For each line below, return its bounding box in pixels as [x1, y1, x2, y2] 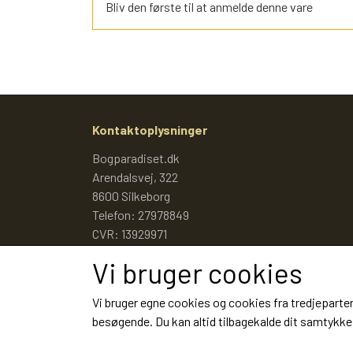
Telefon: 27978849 [92, 206, 189, 222]
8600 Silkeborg [92, 188, 170, 203]
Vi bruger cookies [92, 256, 303, 289]
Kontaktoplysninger [92, 121, 207, 137]
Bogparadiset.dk [92, 150, 180, 165]
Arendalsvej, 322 [92, 169, 178, 184]
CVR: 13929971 [92, 225, 167, 241]
